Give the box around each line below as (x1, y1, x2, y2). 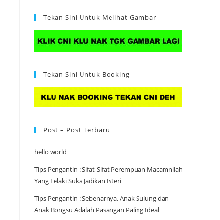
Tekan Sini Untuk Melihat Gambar (43, 13, 156, 22)
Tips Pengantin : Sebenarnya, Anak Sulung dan (34, 194, 169, 203)
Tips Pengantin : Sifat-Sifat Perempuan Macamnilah (34, 165, 183, 174)
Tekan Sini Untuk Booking (43, 70, 130, 79)
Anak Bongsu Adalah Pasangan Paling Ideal (34, 205, 159, 214)
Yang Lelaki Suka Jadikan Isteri (34, 176, 121, 185)
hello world (34, 147, 67, 156)
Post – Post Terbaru (43, 125, 110, 134)
